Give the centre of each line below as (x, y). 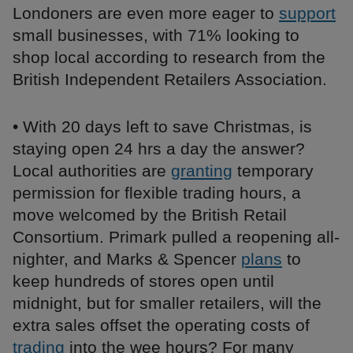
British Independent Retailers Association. (170, 80)
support (307, 13)
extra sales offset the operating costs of (161, 325)
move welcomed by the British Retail (150, 215)
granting (202, 171)
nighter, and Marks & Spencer (127, 259)
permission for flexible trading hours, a (157, 193)
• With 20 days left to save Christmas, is (162, 127)
